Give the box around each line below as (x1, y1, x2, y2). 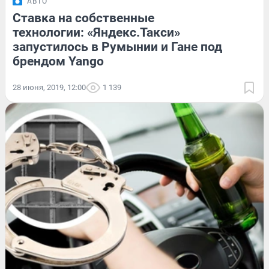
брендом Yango (13, 53, 104, 68)
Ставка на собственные (13, 10, 154, 25)
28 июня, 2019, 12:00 (13, 82, 86, 92)
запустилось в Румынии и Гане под (13, 39, 222, 54)
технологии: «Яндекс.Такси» (13, 25, 180, 40)
